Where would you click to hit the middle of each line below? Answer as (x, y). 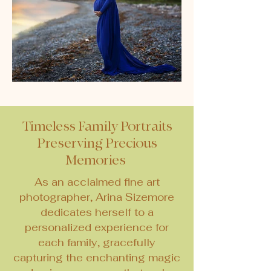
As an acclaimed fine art (97, 182)
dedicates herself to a (97, 212)
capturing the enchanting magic (97, 258)
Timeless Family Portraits (97, 126)
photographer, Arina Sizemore (97, 197)
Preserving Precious (97, 143)
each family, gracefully (97, 243)
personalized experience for (97, 227)
